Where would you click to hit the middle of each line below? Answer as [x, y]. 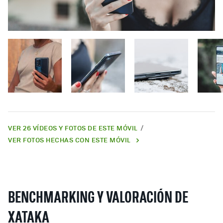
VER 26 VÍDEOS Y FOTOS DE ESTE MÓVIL [74, 127]
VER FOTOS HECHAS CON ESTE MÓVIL [69, 139]
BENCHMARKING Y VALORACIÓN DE [98, 198]
